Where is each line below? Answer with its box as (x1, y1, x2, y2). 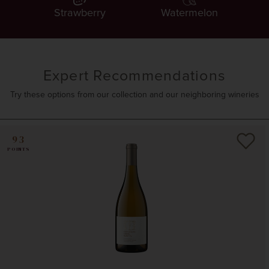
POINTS (7, 146, 30, 153)
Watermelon (160, 8, 218, 19)
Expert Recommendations (43, 68, 226, 83)
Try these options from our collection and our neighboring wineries (10, 91, 259, 99)
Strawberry (54, 8, 106, 19)
